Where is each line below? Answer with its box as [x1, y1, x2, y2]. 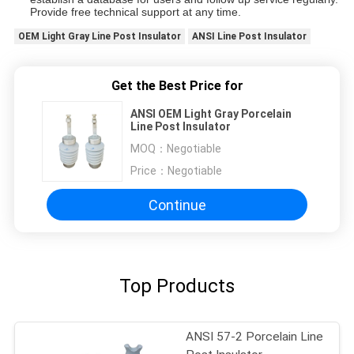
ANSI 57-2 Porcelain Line [186, 330, 324, 345]
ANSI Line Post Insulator [191, 31, 307, 43]
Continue [148, 196, 206, 213]
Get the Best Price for [111, 78, 243, 94]
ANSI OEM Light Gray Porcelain [130, 107, 292, 121]
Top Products [119, 275, 235, 298]
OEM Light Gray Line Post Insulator [17, 31, 181, 43]
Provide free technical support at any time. [29, 6, 241, 19]
